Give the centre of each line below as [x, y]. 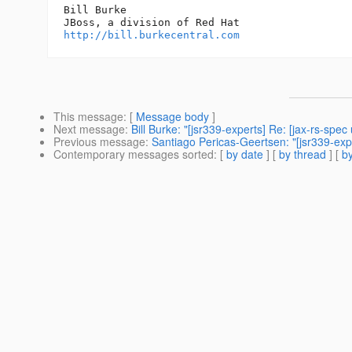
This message [88, 117]
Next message [89, 129]
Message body [172, 117]
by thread [302, 154]
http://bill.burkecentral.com [152, 35]
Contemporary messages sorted [134, 154]
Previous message [99, 142]
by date [245, 154]
